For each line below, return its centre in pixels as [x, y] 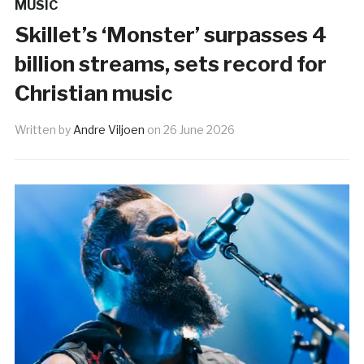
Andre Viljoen [108, 129]
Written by [43, 129]
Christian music [93, 93]
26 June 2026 [199, 129]
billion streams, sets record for [170, 63]
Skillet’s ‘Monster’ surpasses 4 [170, 34]
